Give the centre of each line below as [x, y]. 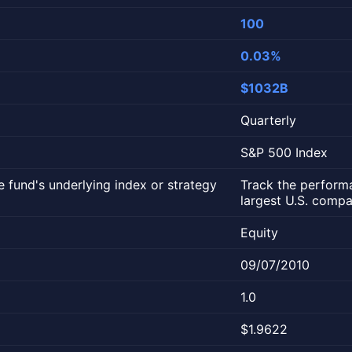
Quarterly [268, 120]
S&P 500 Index [284, 152]
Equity [259, 232]
